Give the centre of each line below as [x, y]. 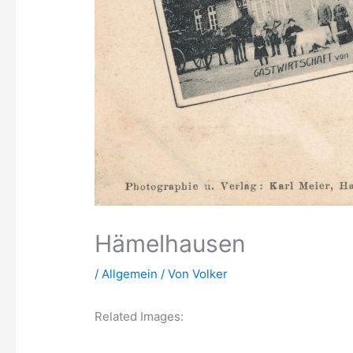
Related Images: [139, 317]
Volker [210, 274]
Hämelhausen [171, 244]
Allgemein [130, 274]
